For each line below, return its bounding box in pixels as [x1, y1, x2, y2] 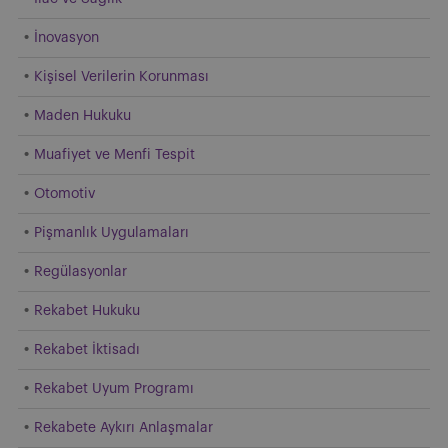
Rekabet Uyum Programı [34, 381, 194, 396]
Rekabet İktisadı [34, 342, 140, 357]
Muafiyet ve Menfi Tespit [34, 147, 195, 162]
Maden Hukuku [34, 108, 131, 123]
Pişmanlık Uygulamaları [34, 225, 189, 240]
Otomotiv [34, 186, 95, 201]
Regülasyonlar [34, 264, 127, 279]
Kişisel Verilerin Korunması [34, 69, 209, 84]
